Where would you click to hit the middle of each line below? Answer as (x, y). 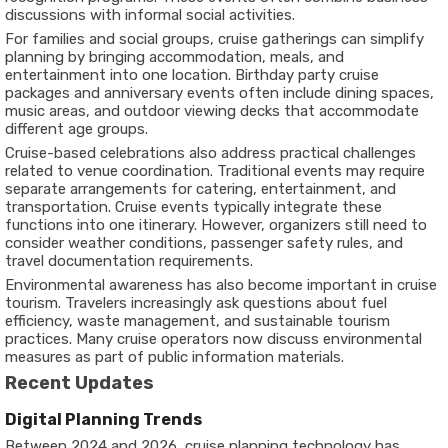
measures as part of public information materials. (174, 357)
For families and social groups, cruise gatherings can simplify (214, 39)
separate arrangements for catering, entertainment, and (200, 189)
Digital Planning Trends (103, 419)
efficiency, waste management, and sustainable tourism (197, 321)
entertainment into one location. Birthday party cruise (192, 75)
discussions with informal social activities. (150, 15)
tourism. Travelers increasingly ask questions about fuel (196, 303)
